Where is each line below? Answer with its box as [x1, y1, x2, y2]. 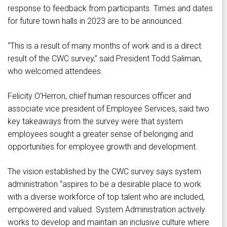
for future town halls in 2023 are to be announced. [8, 16, 183, 26]
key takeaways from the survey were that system [8, 117, 183, 127]
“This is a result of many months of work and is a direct [8, 41, 201, 51]
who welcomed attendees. [8, 66, 103, 77]
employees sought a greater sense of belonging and [8, 129, 193, 139]
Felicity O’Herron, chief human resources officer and [8, 91, 191, 101]
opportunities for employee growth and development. [8, 142, 198, 152]
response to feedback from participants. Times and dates [8, 4, 213, 14]
